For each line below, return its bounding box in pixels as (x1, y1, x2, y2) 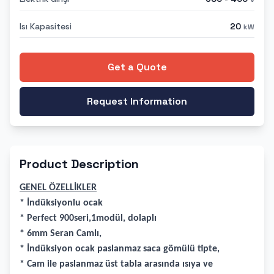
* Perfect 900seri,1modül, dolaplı (20, 213, 157, 223)
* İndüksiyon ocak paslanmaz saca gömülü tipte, (20, 244, 220, 254)
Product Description (20, 156, 139, 172)
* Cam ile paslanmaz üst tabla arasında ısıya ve (20, 259, 213, 269)
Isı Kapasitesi (20, 21, 72, 32)
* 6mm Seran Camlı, (20, 229, 102, 239)
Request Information (87, 95, 187, 108)
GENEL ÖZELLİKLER (20, 183, 97, 193)
